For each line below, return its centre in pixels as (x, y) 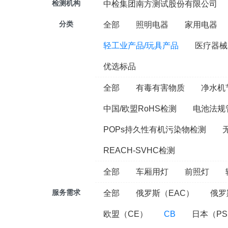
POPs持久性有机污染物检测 (155, 130)
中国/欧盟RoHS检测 (140, 109)
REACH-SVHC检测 (139, 150)
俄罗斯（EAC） (165, 193)
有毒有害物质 (160, 88)
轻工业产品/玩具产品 (141, 46)
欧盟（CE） (125, 214)
